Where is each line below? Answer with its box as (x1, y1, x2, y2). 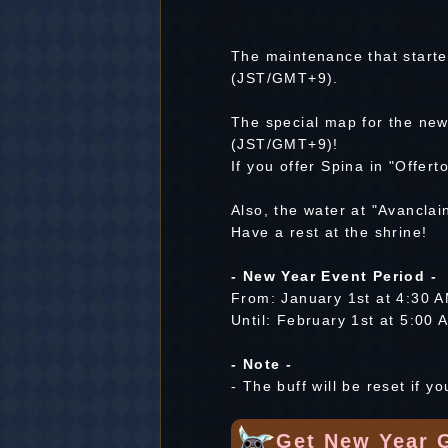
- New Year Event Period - (231, 268, 437, 284)
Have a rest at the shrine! (231, 224, 428, 240)
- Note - (231, 356, 293, 372)
